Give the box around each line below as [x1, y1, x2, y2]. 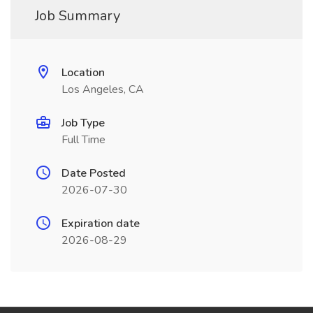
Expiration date [61, 216, 140, 231]
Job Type [61, 115, 105, 131]
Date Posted [61, 166, 126, 181]
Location [61, 65, 105, 80]
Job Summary [35, 6, 120, 25]
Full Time [61, 132, 105, 147]
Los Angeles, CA [61, 82, 144, 97]
